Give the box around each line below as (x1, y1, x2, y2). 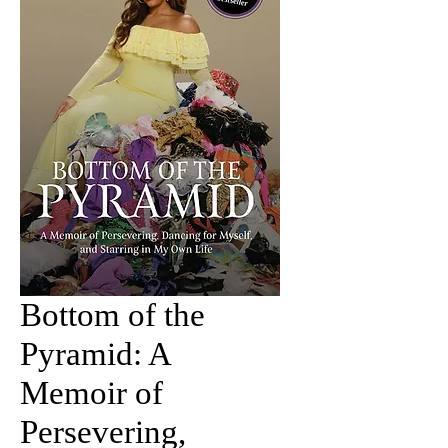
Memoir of (20, 374, 163, 411)
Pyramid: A (20, 335, 170, 372)
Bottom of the (20, 296, 205, 333)
